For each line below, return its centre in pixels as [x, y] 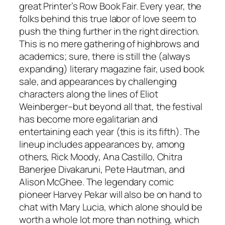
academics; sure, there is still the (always [105, 56]
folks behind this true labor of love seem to [108, 18]
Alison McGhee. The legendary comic [96, 182]
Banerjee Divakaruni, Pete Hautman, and [102, 169]
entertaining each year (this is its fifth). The [110, 131]
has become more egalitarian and [88, 119]
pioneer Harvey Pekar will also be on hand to [110, 194]
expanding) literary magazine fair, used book [112, 69]
